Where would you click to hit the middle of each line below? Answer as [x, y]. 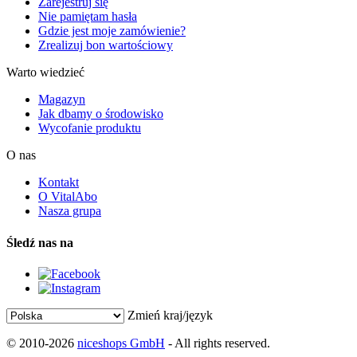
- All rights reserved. [218, 343]
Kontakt [59, 182]
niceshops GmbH [121, 343]
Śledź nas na [40, 242]
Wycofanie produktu [90, 128]
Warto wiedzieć [45, 73]
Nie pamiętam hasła [88, 17]
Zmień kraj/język [170, 315]
